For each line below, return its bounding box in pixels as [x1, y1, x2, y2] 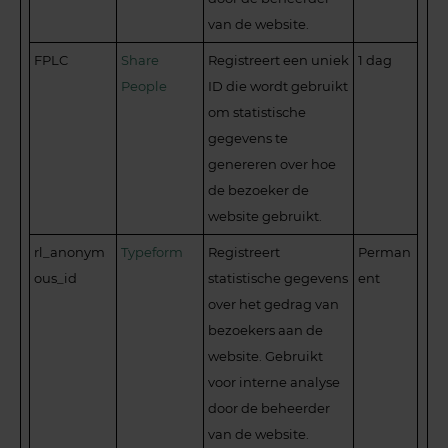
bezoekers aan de [208, 321, 324, 338]
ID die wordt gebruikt [208, 77, 349, 94]
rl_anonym [34, 243, 106, 260]
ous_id [34, 269, 78, 286]
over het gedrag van [208, 295, 340, 312]
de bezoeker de [208, 181, 310, 198]
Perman [358, 243, 412, 260]
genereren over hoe [208, 155, 337, 172]
